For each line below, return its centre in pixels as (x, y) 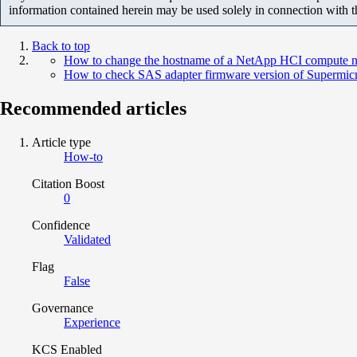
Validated (87, 239)
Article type (61, 142)
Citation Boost (68, 183)
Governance (63, 308)
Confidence (61, 225)
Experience (92, 322)
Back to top (61, 45)
